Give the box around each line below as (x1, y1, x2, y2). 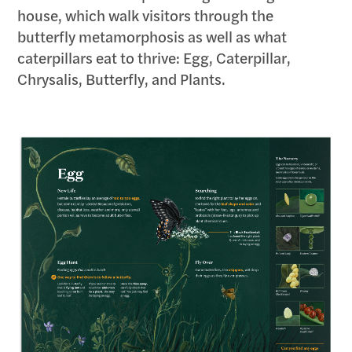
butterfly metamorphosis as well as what (17, 26, 288, 48)
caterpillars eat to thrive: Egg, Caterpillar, (17, 47, 291, 69)
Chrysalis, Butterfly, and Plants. (17, 68, 226, 90)
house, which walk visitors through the (17, 5, 274, 27)
